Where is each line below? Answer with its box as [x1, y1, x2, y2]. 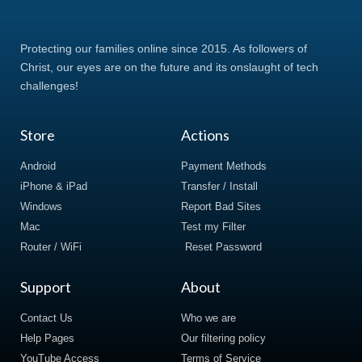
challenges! [20, 79, 78, 92]
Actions [181, 126, 229, 144]
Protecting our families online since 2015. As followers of [20, 42, 307, 55]
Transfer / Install [181, 180, 258, 192]
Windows [20, 200, 62, 213]
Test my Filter [181, 221, 246, 233]
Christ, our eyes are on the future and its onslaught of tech [20, 61, 318, 74]
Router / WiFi [20, 241, 82, 253]
